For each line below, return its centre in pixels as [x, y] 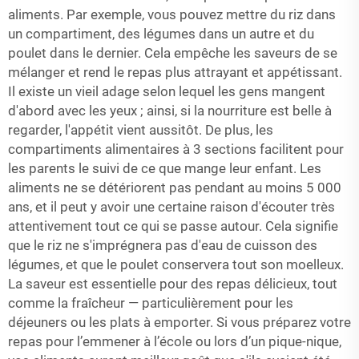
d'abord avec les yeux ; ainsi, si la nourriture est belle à [170, 111]
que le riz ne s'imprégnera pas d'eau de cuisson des [163, 245]
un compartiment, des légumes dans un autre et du [161, 34]
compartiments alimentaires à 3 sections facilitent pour [176, 149]
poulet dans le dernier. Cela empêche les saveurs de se [173, 53]
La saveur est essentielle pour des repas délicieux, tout [173, 284]
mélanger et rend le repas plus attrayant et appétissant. [175, 72]
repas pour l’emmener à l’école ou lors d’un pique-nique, [175, 341]
